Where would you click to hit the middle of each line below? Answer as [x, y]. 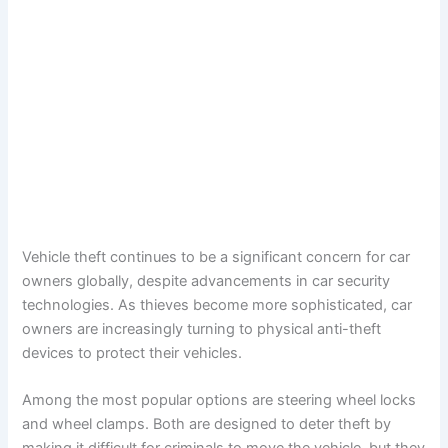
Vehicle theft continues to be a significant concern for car [216, 257]
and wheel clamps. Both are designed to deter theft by [207, 424]
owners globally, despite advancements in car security [206, 281]
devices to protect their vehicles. [132, 353]
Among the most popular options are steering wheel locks [219, 400]
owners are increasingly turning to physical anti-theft [202, 329]
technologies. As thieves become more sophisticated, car [217, 305]
